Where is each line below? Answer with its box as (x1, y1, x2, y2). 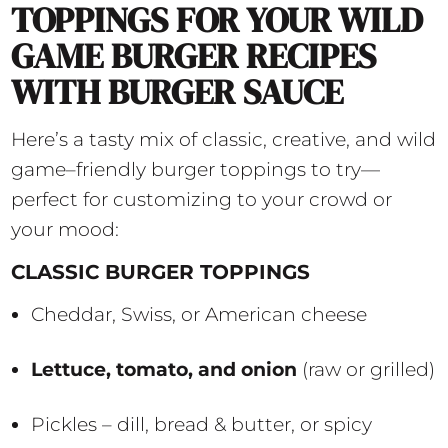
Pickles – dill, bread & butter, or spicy (31, 413, 373, 437)
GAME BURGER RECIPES (11, 32, 377, 81)
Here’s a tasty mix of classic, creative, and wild (11, 128, 437, 152)
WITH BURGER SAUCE (11, 68, 344, 117)
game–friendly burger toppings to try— (11, 158, 381, 182)
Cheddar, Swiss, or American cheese (31, 303, 368, 327)
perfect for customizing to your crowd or (11, 188, 393, 212)
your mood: (11, 218, 120, 242)
